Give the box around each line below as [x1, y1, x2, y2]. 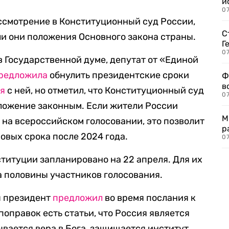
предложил [53, 192, 103, 203]
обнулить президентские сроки [48, 70, 190, 81]
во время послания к [103, 192, 196, 203]
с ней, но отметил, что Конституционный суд [5, 85, 204, 96]
